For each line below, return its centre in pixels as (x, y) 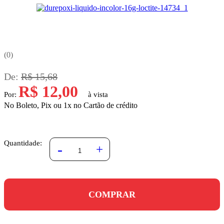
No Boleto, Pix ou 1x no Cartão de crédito (71, 105)
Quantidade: (23, 143)
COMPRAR (112, 194)
